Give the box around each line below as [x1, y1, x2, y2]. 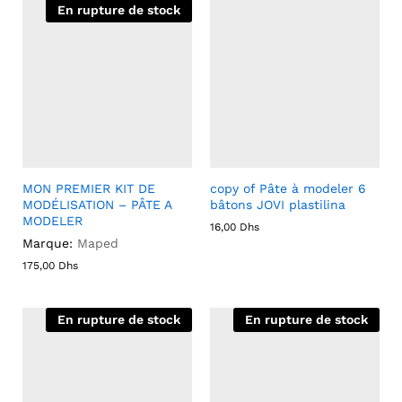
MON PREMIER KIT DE [22, 181, 155, 196]
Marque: [22, 236, 73, 250]
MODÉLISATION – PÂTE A [22, 197, 171, 212]
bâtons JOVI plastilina [210, 197, 345, 212]
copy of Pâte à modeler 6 [210, 181, 366, 196]
